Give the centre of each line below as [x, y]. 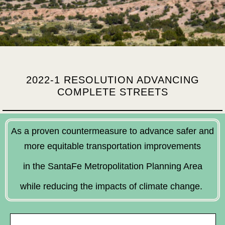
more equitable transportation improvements [113, 146]
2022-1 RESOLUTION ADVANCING [113, 80]
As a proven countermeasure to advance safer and [113, 131]
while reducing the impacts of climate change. [113, 186]
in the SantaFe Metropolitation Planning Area [113, 166]
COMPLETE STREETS [113, 92]
